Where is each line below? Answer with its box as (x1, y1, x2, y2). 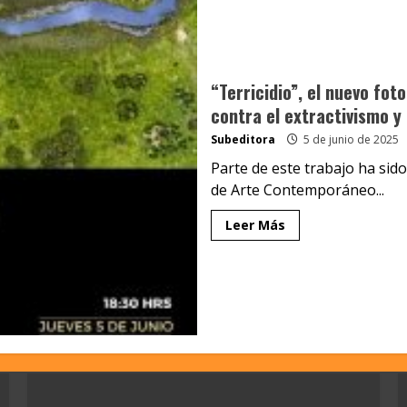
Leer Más (224, 216, 285, 234)
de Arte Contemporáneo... (210, 180, 384, 201)
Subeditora (210, 132, 275, 148)
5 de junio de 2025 (300, 132, 399, 148)
